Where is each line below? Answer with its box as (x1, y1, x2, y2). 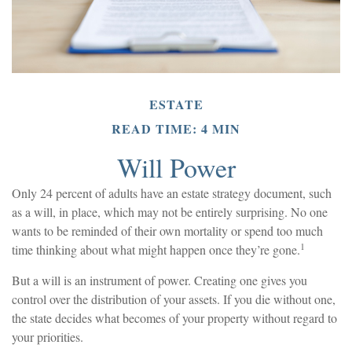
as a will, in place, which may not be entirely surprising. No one (12, 203, 328, 220)
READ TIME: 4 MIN (112, 119, 240, 137)
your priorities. (12, 328, 83, 345)
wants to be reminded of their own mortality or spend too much (12, 222, 323, 239)
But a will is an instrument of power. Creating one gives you (12, 271, 307, 288)
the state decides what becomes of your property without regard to (12, 309, 337, 326)
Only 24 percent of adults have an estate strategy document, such (12, 184, 332, 201)
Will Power (116, 148, 236, 185)
